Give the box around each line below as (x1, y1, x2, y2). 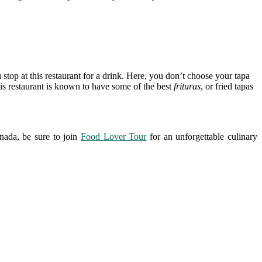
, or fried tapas (201, 81, 253, 92)
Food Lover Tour (81, 132, 147, 142)
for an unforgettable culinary (146, 132, 258, 142)
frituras (171, 81, 201, 92)
